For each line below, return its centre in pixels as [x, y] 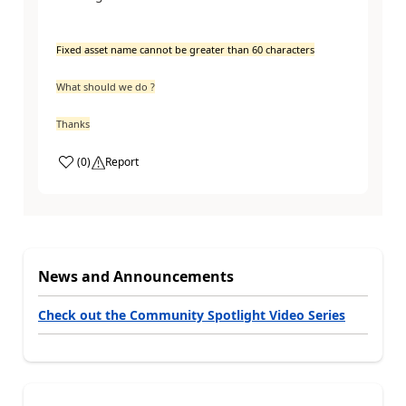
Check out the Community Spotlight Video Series [192, 314]
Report [122, 162]
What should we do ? [106, 87]
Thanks [73, 124]
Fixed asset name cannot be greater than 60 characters [185, 50]
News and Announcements [136, 276]
